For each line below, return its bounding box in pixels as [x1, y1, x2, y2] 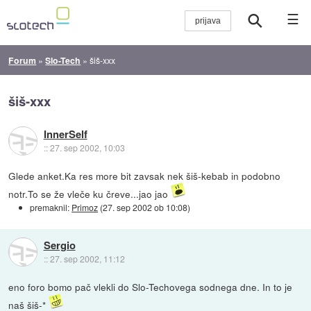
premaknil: [30, 201, 72, 213]
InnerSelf [43, 126, 87, 142]
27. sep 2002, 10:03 [49, 142, 125, 154]
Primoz [72, 201, 99, 213]
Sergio [43, 237, 76, 253]
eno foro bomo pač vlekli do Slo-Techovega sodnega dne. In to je [8, 279, 293, 294]
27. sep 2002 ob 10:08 [103, 201, 188, 213]
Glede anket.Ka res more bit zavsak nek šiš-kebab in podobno [8, 168, 281, 183]
